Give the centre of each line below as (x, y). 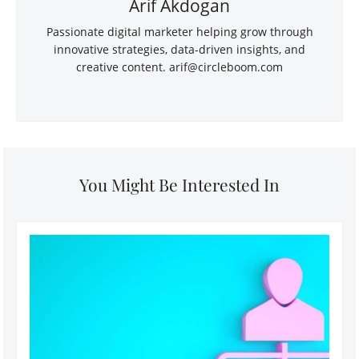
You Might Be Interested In (179, 184)
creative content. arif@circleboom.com (179, 67)
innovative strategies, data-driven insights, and (179, 49)
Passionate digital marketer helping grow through (179, 31)
